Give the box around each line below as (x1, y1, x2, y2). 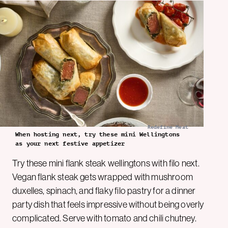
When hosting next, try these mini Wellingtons (15, 131, 180, 138)
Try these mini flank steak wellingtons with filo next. (12, 157, 199, 169)
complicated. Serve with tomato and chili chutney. (12, 212, 196, 224)
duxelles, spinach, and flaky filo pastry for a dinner (12, 185, 196, 197)
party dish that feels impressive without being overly (12, 198, 204, 211)
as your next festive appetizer (15, 140, 125, 148)
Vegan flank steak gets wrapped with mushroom (12, 171, 193, 183)
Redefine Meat (147, 124, 188, 130)
